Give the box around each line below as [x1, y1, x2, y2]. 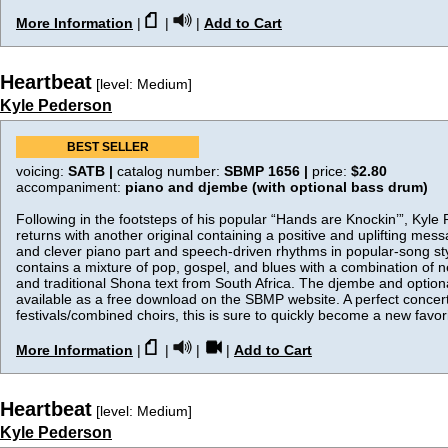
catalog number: [117, 163, 224, 179]
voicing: [16, 163, 68, 179]
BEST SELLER [66, 140, 149, 154]
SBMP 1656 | [224, 163, 312, 179]
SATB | [68, 163, 117, 179]
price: [312, 163, 351, 179]
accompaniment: [16, 179, 125, 195]
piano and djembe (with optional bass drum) [125, 179, 428, 195]
